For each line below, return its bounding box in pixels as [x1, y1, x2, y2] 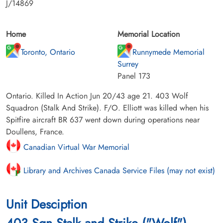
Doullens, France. [6, 126, 64, 138]
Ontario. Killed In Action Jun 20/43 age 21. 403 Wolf [6, 90, 188, 102]
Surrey [117, 58, 138, 70]
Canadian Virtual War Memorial [21, 141, 129, 153]
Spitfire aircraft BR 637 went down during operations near [6, 114, 200, 126]
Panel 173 [117, 70, 150, 82]
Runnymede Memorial [132, 46, 205, 58]
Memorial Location [117, 28, 180, 40]
